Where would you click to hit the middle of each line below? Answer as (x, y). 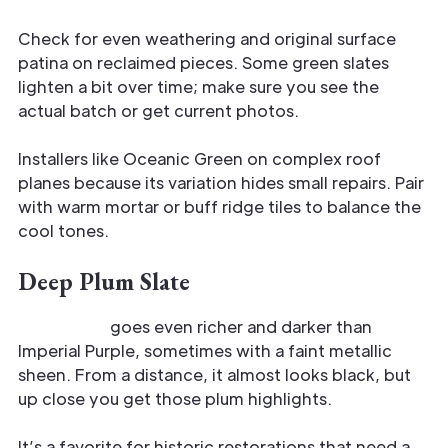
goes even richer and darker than (239, 326)
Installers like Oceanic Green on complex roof (199, 158)
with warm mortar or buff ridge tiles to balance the (219, 206)
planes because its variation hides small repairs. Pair (221, 182)
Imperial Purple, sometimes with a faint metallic (205, 350)
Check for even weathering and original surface (207, 38)
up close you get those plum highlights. (175, 398)
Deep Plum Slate (104, 281)
